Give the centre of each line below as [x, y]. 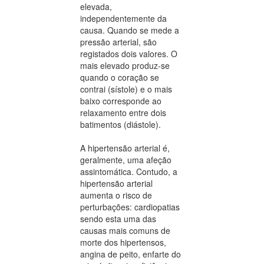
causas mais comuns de [125, 231]
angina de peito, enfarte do [131, 254]
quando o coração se [120, 77]
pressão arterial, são [118, 42]
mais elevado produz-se [125, 66]
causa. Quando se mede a [130, 30]
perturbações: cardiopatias [130, 207]
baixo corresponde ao [121, 101]
